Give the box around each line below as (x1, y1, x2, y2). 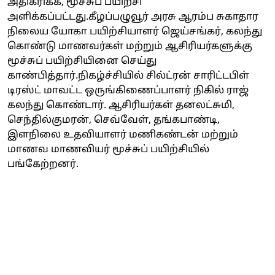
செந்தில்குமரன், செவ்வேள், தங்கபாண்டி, (7, 114, 220, 126)
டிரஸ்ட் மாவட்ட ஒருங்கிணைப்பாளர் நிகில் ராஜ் (7, 84, 249, 97)
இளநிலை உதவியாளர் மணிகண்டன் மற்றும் (7, 128, 238, 141)
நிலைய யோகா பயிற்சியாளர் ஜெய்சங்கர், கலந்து (7, 25, 262, 38)
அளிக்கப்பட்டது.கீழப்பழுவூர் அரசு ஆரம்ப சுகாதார (7, 10, 258, 23)
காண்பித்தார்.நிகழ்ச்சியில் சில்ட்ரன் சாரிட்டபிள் (7, 69, 249, 82)
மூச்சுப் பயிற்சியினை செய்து (7, 55, 157, 68)
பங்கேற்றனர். (7, 158, 79, 171)
